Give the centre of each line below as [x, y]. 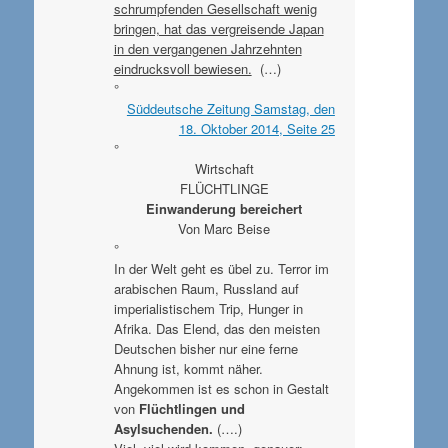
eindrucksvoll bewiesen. [182, 68]
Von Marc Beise [224, 228]
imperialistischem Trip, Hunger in [208, 308]
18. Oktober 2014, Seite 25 [256, 128]
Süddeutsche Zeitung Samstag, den [230, 108]
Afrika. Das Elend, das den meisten [216, 328]
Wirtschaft [224, 168]
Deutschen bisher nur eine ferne [205, 348]
